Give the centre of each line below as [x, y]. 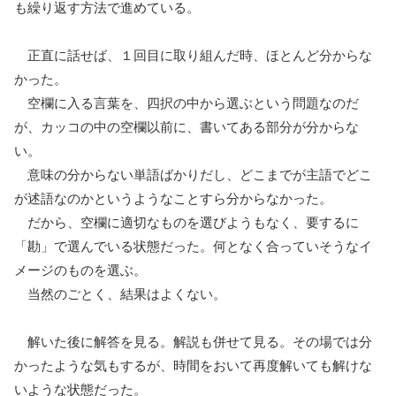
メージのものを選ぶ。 [80, 270]
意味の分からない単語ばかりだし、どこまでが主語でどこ [193, 174]
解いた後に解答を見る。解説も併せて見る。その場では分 [193, 341]
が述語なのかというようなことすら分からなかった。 [173, 198]
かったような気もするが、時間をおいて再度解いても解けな [193, 365]
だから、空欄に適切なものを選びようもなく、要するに [187, 222]
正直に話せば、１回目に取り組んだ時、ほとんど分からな [193, 55]
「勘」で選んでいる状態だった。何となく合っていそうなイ [193, 246]
